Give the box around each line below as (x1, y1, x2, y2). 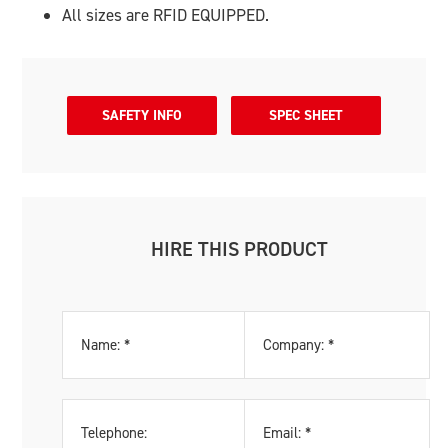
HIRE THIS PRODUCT (150, 236, 328, 262)
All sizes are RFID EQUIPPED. (62, 4, 270, 26)
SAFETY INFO (102, 106, 183, 125)
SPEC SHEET (269, 106, 344, 125)
